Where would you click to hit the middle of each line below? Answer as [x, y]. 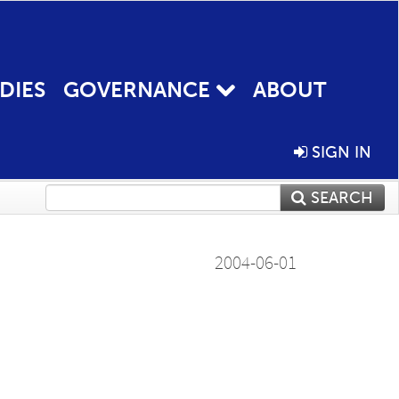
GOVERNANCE [137, 90]
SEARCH [340, 197]
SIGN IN [339, 152]
